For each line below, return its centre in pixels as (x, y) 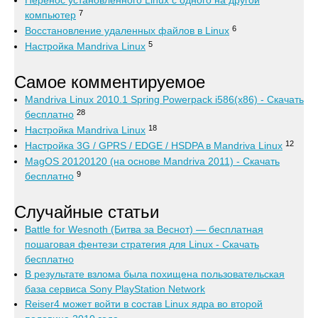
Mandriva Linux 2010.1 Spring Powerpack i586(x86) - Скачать (164, 100)
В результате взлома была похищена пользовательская (155, 274)
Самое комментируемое (110, 82)
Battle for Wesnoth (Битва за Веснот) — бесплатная (144, 230)
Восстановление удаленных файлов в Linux (127, 31)
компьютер (50, 15)
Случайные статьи (87, 212)
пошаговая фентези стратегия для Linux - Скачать (142, 245)
